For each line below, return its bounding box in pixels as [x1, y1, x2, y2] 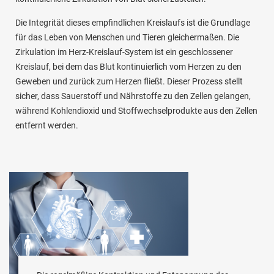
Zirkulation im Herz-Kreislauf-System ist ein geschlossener [15, 46, 233, 57]
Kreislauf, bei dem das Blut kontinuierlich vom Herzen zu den [15, 61, 242, 72]
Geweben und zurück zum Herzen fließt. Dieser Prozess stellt [15, 76, 243, 86]
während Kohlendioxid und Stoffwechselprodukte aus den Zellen [15, 105, 257, 116]
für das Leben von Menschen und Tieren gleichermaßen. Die [15, 32, 239, 42]
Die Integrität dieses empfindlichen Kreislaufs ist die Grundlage [15, 17, 250, 28]
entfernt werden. [15, 120, 78, 130]
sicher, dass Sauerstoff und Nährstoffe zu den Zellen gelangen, [15, 91, 251, 101]
